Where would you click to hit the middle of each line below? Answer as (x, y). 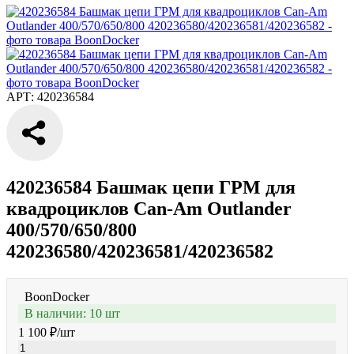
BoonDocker (57, 296)
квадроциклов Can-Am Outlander (149, 208)
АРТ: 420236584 (50, 97)
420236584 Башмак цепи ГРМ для (151, 187)
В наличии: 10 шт (72, 313)
